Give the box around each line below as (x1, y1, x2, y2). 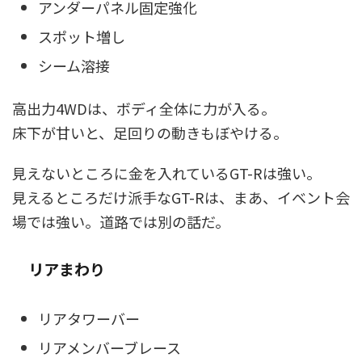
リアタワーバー (38, 307, 140, 329)
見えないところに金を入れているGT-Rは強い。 (12, 162, 321, 184)
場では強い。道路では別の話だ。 (12, 211, 229, 233)
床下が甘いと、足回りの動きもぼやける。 (12, 122, 288, 144)
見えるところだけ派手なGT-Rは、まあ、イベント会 (12, 187, 350, 208)
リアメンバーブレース (38, 336, 181, 358)
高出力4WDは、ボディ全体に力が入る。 (12, 98, 276, 120)
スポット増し (38, 25, 125, 47)
